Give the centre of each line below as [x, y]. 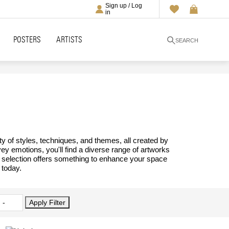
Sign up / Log [123, 5]
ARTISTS [69, 40]
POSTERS [27, 40]
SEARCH [187, 40]
